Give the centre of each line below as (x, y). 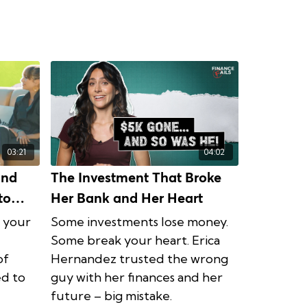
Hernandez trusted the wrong (139, 259)
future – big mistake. (111, 296)
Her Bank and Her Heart (127, 199)
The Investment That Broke (136, 179)
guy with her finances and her (137, 278)
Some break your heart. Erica (135, 241)
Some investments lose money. (139, 222)
